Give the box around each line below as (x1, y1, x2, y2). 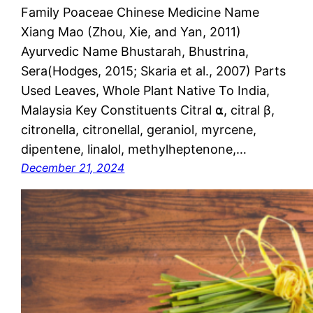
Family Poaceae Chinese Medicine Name (21, 5, 260, 20)
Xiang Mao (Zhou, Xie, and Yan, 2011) (21, 24, 242, 40)
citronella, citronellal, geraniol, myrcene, (21, 122, 257, 138)
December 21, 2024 (21, 161, 125, 175)
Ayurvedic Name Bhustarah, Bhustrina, (21, 44, 249, 59)
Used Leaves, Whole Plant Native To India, (21, 83, 270, 99)
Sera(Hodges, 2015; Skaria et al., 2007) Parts (21, 64, 286, 79)
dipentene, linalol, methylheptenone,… (21, 142, 247, 157)
